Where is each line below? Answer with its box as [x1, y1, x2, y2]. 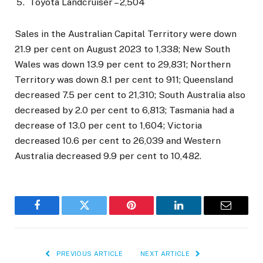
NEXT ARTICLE [140, 249, 192, 257]
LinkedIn [177, 208, 217, 220]
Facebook [36, 208, 77, 220]
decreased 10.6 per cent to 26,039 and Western [15, 134, 221, 146]
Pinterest [130, 208, 168, 220]
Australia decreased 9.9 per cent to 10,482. [15, 150, 201, 161]
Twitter [83, 208, 114, 220]
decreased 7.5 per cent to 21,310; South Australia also [15, 89, 245, 100]
